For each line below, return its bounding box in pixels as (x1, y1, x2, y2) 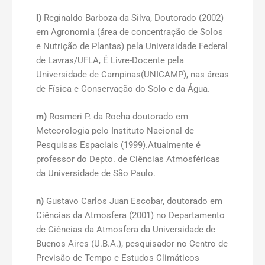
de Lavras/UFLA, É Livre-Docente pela (36, 54, 184, 66)
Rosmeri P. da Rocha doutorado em (47, 111, 188, 122)
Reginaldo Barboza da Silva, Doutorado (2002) (41, 12, 224, 23)
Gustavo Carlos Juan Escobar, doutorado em (44, 196, 222, 207)
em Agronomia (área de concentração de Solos (36, 26, 223, 37)
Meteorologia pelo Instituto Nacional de (36, 125, 194, 136)
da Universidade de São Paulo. (36, 167, 156, 179)
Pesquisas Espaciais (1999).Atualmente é (36, 139, 201, 150)
